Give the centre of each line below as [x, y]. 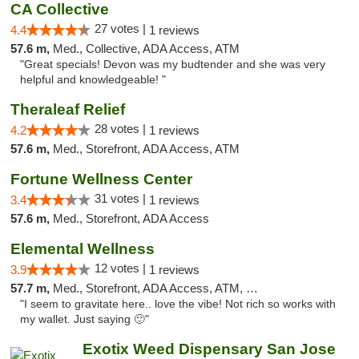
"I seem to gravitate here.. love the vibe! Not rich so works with [178, 304]
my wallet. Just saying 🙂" [85, 319]
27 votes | [122, 28]
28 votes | [122, 129]
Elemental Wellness [83, 249]
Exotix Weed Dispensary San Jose [209, 349]
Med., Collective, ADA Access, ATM [146, 48]
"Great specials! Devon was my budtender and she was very [173, 65]
